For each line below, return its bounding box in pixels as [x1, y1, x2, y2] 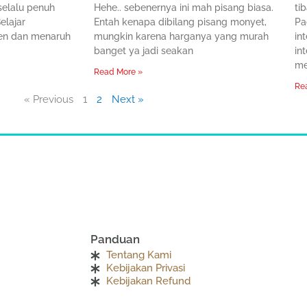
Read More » [94, 66, 143, 77]
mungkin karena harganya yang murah [94, 30, 269, 42]
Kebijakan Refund [106, 275, 191, 288]
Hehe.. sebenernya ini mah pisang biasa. [94, 1, 273, 13]
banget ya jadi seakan [94, 45, 193, 56]
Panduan [90, 232, 140, 247]
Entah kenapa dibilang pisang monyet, [94, 16, 267, 27]
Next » [111, 93, 144, 106]
